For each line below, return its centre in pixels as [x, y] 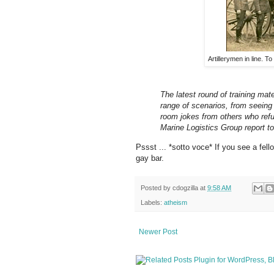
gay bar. [151, 158]
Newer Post [158, 232]
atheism [176, 203]
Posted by [157, 187]
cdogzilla [185, 187]
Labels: [152, 203]
